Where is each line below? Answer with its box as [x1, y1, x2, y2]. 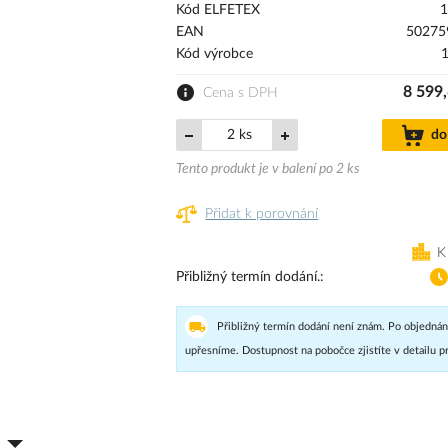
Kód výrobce [176, 47, 254, 62]
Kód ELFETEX [176, 3, 261, 18]
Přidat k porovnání [205, 206, 319, 221]
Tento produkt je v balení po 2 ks [176, 162, 361, 177]
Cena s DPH [203, 86, 279, 101]
